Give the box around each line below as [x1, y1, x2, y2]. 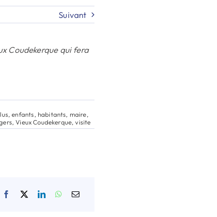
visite [75, 118, 91, 126]
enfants [12, 110, 34, 118]
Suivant [59, 9, 87, 20]
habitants [37, 110, 66, 118]
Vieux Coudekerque [15, 118, 72, 126]
